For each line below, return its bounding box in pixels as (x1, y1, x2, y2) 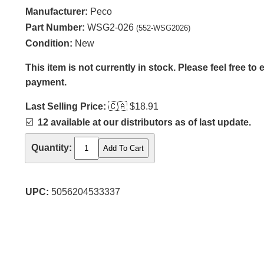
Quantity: (31, 143, 72, 153)
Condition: (25, 38, 72, 48)
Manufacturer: (25, 6, 88, 16)
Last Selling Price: (25, 101, 106, 111)
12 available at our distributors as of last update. (38, 117, 251, 127)
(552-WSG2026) (136, 24, 190, 32)
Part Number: (25, 22, 85, 32)
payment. (25, 77, 67, 87)
